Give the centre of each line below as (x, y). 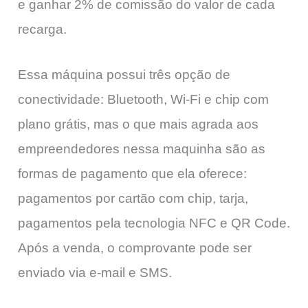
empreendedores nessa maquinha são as (142, 149)
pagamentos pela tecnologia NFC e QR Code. (154, 223)
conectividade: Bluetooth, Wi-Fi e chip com (143, 100)
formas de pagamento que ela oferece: (132, 174)
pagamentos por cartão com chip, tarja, (133, 199)
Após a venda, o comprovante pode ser (135, 248)
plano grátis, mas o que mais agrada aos (138, 124)
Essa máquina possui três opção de (124, 75)
